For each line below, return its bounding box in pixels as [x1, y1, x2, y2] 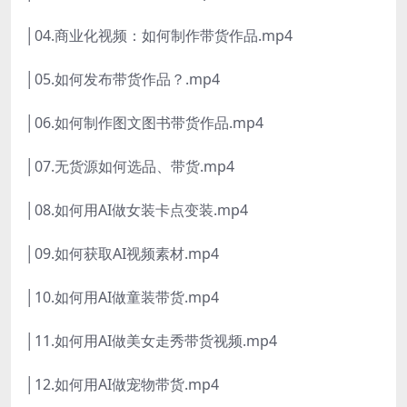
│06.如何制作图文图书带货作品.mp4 [25, 113, 263, 134]
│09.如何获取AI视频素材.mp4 [25, 243, 219, 264]
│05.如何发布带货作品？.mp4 [25, 69, 220, 90]
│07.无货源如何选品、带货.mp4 [25, 156, 234, 177]
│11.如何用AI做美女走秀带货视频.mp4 [25, 331, 277, 352]
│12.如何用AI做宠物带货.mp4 [25, 374, 219, 395]
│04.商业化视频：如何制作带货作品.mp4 [25, 25, 293, 46]
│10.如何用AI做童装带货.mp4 [25, 287, 219, 308]
